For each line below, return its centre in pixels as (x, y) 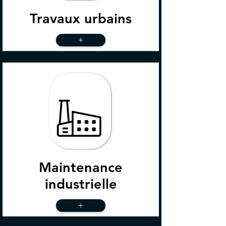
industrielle (81, 184)
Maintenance (81, 167)
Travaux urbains (81, 18)
